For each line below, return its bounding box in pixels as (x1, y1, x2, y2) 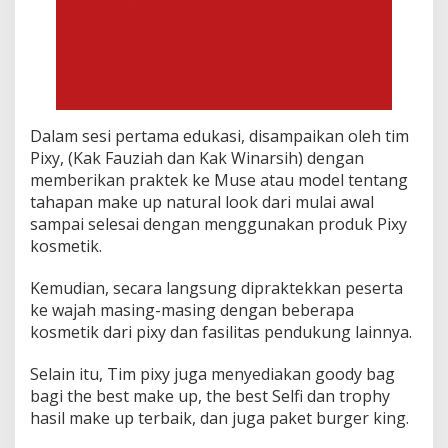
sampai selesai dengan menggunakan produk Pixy (30, 213, 407, 235)
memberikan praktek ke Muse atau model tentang (30, 169, 408, 191)
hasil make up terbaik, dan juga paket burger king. (30, 407, 409, 429)
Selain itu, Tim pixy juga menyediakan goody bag (30, 363, 395, 385)
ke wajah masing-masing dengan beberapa (30, 299, 354, 321)
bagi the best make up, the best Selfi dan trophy (30, 385, 390, 407)
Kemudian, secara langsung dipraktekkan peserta (30, 277, 403, 299)
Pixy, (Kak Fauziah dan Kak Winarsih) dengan (30, 147, 364, 169)
